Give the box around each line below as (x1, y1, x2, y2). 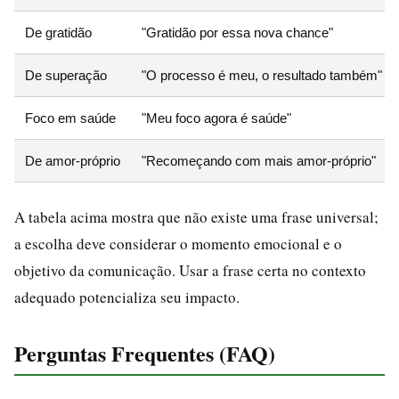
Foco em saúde (25, 110, 116, 126)
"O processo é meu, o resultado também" (142, 67, 382, 83)
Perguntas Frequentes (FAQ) (14, 337, 275, 369)
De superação (25, 67, 107, 83)
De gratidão (25, 24, 92, 40)
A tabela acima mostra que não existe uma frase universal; (14, 206, 379, 227)
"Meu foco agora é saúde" (142, 110, 291, 126)
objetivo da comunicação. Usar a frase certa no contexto (14, 259, 366, 281)
